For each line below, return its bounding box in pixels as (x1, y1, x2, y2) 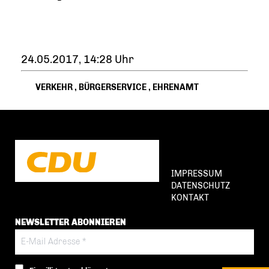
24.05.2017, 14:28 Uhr (21, 53, 134, 66)
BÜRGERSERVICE (78, 82, 147, 92)
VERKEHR (35, 82, 73, 92)
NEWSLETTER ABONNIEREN (15, 217, 126, 228)
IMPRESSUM (171, 169, 222, 179)
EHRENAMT (152, 82, 199, 92)
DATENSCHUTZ (171, 181, 230, 191)
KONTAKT (171, 193, 209, 203)
